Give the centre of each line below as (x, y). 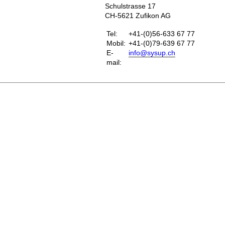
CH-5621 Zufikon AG (138, 16)
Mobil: (116, 43)
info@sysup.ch (152, 53)
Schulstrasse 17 (130, 7)
